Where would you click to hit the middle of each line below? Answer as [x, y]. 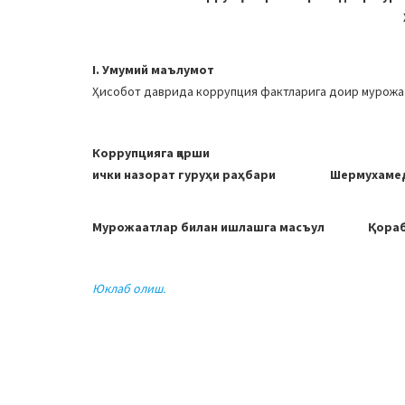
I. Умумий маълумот [153, 70]
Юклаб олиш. [129, 288]
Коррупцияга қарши [151, 153]
